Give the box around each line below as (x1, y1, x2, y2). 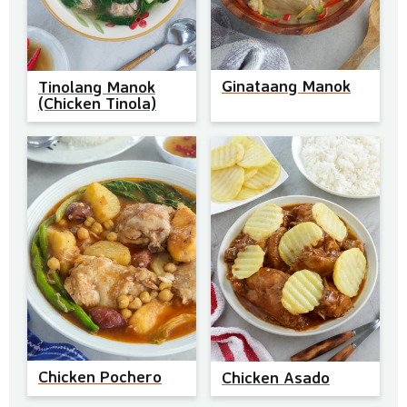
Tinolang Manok (38, 75, 155, 96)
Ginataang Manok (222, 75, 351, 96)
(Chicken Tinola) (38, 92, 156, 113)
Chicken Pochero (38, 366, 162, 387)
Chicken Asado (222, 366, 330, 387)
